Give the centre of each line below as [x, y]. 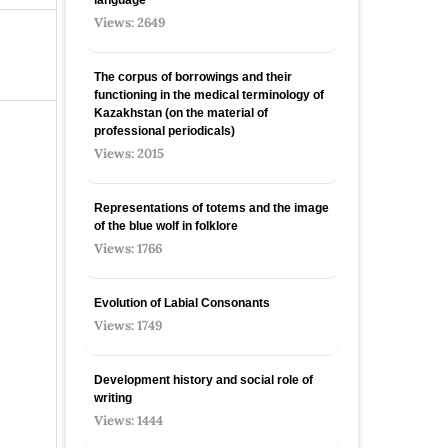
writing [113, 397]
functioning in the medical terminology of [209, 94]
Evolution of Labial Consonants [182, 302]
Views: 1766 [128, 248]
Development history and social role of [203, 379]
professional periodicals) [164, 130]
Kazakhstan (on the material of [181, 112]
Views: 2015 [129, 153]
